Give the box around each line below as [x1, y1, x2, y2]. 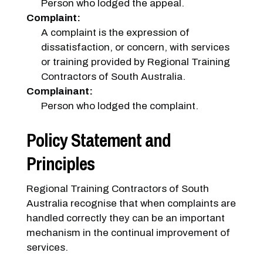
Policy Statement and [26, 127, 171, 153]
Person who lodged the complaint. [41, 100, 199, 112]
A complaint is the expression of [41, 27, 190, 38]
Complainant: [26, 86, 93, 97]
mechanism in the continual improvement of [26, 227, 230, 238]
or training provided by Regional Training [41, 56, 231, 68]
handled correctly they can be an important [26, 212, 225, 224]
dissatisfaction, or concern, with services [41, 42, 230, 53]
